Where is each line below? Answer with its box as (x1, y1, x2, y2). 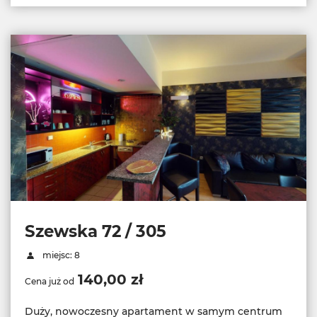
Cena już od (25, 276, 74, 287)
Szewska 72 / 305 (25, 221, 166, 242)
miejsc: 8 (40, 250, 80, 261)
